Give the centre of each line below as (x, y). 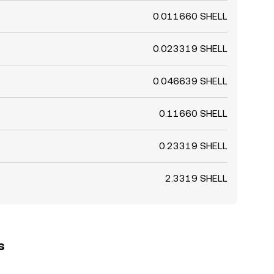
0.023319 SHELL (190, 49)
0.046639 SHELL (190, 81)
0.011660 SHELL (190, 16)
